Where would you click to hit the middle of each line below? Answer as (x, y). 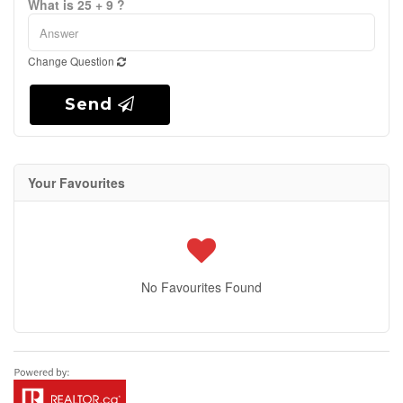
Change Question (72, 61)
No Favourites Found (201, 287)
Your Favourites (76, 183)
